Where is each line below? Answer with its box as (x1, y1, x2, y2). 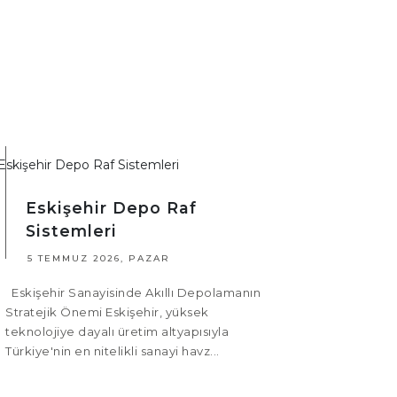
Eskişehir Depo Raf (26, 198, 197, 218)
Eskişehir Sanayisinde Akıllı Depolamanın (5, 285, 261, 300)
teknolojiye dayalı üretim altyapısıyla (5, 324, 229, 339)
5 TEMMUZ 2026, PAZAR (27, 253, 170, 265)
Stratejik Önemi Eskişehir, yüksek (5, 305, 209, 320)
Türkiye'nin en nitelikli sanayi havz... (5, 344, 220, 359)
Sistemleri (26, 222, 117, 241)
